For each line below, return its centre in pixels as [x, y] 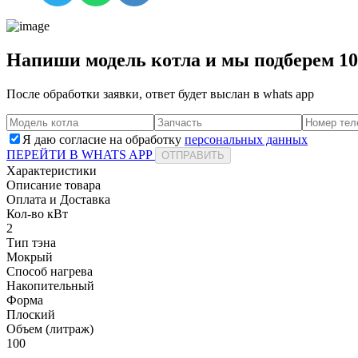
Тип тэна [31, 242]
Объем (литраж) [50, 328]
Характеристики [52, 170]
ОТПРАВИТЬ [193, 155]
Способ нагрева [50, 271]
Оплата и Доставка [58, 199]
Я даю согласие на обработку [103, 139]
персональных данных [246, 139]
